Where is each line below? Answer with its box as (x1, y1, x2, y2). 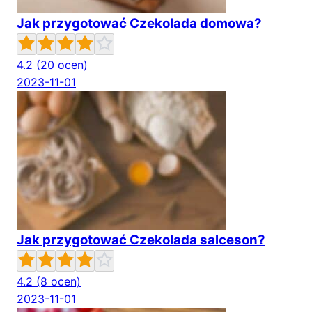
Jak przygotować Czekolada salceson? (17, 232, 265, 248)
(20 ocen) (36, 58, 88, 72)
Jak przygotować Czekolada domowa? (17, 15, 262, 31)
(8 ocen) (36, 274, 81, 288)
